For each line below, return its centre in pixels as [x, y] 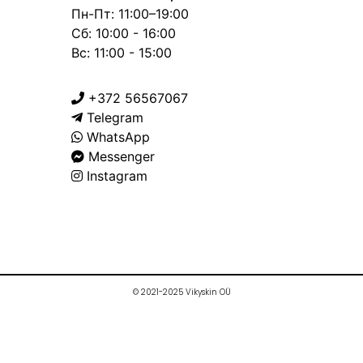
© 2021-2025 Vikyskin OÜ [181, 292]
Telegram [115, 117]
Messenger [122, 156]
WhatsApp [118, 137]
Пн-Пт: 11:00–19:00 [130, 13]
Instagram [117, 175]
